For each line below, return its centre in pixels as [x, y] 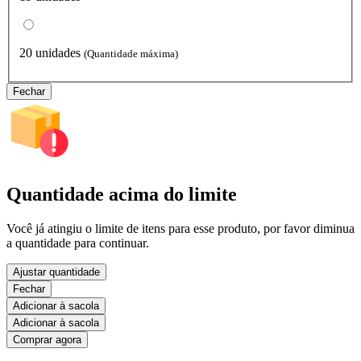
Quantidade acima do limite [122, 195]
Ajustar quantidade [56, 272]
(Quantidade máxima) [131, 54]
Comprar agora [47, 339]
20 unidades [50, 53]
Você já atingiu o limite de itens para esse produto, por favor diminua [180, 228]
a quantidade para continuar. [78, 243]
